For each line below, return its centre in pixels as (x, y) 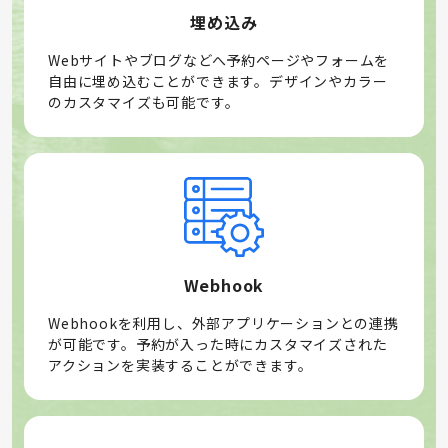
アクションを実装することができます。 (180, 364)
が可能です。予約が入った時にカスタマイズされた (218, 343)
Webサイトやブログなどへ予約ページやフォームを (219, 59)
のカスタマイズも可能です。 (144, 101)
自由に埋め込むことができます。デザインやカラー (218, 80)
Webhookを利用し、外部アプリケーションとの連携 (223, 322)
